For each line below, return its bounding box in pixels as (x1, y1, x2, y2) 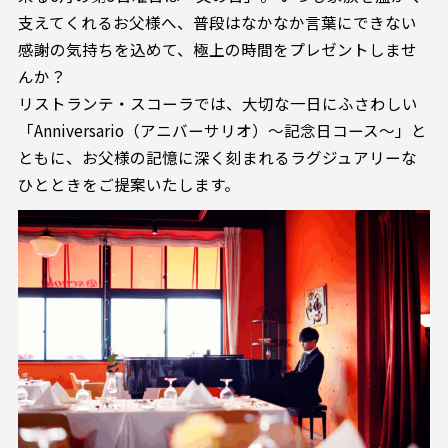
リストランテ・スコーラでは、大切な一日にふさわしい (17, 91, 418, 114)
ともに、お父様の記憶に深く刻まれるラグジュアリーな (17, 145, 417, 168)
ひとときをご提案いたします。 (17, 172, 240, 195)
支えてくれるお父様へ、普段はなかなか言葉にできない (17, 10, 417, 33)
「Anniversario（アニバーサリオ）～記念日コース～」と (17, 118, 427, 141)
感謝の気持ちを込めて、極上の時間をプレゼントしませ (17, 37, 417, 60)
